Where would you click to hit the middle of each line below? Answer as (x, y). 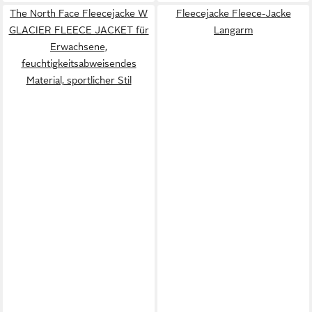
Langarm (233, 30)
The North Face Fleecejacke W (79, 13)
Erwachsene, (79, 46)
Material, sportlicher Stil (79, 80)
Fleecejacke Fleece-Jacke (233, 13)
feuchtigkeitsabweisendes (79, 63)
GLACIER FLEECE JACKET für (79, 30)
